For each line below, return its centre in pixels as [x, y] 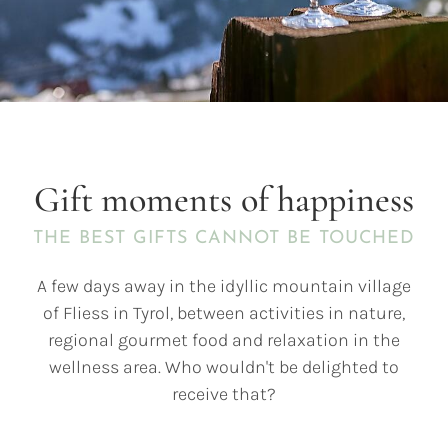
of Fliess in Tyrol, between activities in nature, [224, 312]
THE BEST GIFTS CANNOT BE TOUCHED [224, 239]
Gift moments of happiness [224, 200]
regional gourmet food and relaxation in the [224, 339]
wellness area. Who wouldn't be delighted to [224, 366]
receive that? [224, 393]
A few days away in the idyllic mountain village [224, 285]
